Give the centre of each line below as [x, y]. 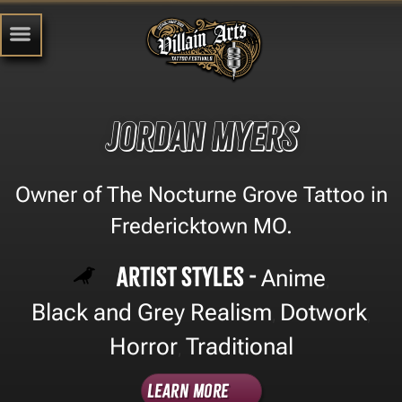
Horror [143, 346]
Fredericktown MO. [201, 226]
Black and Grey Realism [152, 312]
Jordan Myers [201, 136]
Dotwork [323, 312]
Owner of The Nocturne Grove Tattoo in [201, 194]
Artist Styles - [188, 276]
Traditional [239, 346]
